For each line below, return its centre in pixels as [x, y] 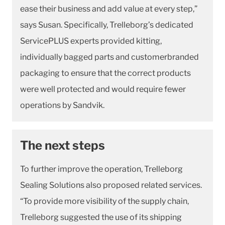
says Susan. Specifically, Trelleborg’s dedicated [107, 25]
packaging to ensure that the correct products [105, 73]
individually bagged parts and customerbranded [109, 57]
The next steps [63, 145]
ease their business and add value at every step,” [109, 9]
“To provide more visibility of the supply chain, [104, 201]
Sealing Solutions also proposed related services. [111, 185]
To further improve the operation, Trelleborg [101, 169]
